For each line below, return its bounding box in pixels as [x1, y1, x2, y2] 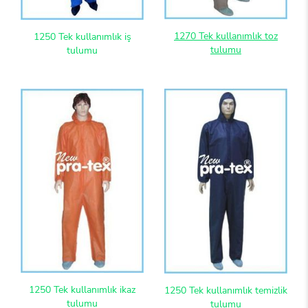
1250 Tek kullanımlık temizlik [164, 283, 287, 297]
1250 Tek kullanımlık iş [33, 30, 131, 43]
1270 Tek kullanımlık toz [174, 29, 278, 43]
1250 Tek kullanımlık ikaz [29, 283, 135, 296]
